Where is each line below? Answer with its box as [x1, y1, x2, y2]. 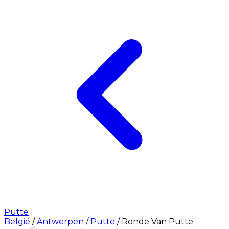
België [4, 216, 30, 226]
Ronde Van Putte [122, 216, 193, 226]
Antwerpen [37, 216, 84, 226]
